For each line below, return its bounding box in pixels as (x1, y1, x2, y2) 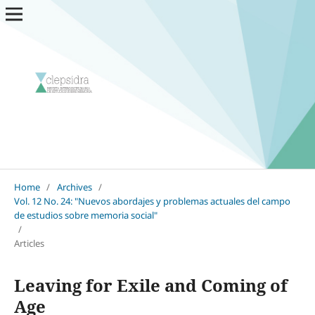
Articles (13, 236, 44, 250)
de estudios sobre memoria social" (13, 208, 157, 221)
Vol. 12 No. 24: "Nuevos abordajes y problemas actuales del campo (13, 194, 290, 207)
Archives (56, 180, 92, 193)
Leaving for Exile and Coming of (13, 273, 288, 297)
